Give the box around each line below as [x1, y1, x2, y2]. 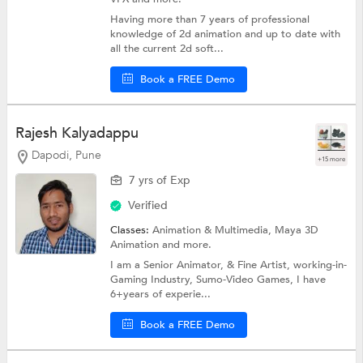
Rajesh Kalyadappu [15, 122, 139, 143]
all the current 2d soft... [110, 41, 224, 57]
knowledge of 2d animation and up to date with [110, 27, 341, 42]
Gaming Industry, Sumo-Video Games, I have [110, 271, 327, 287]
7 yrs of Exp [129, 172, 191, 188]
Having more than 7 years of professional [110, 12, 310, 28]
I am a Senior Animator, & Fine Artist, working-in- [110, 257, 348, 272]
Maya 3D [275, 222, 319, 237]
